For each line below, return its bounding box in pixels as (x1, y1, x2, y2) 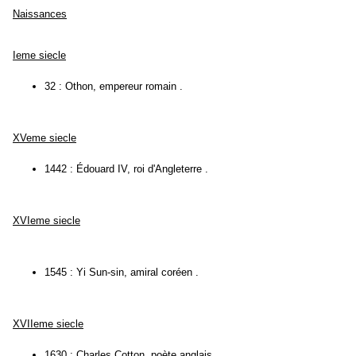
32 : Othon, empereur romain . (44, 80, 183, 93)
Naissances (13, 8, 67, 21)
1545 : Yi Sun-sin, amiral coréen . (44, 266, 199, 279)
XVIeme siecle (13, 215, 80, 227)
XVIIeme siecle (13, 318, 83, 331)
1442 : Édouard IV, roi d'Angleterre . (44, 163, 208, 176)
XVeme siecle (13, 132, 76, 145)
